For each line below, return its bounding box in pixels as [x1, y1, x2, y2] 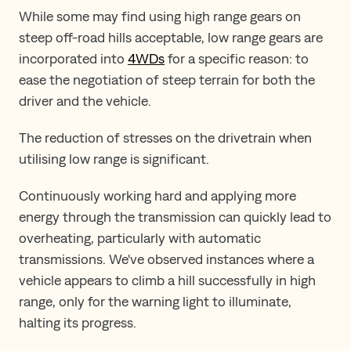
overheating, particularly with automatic [19, 230, 261, 247]
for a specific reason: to [165, 50, 309, 67]
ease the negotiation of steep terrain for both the [19, 71, 315, 89]
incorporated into [19, 50, 128, 67]
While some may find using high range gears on [19, 8, 301, 25]
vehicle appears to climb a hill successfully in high [19, 272, 316, 289]
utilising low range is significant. [19, 150, 209, 168]
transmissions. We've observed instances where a [19, 251, 314, 268]
